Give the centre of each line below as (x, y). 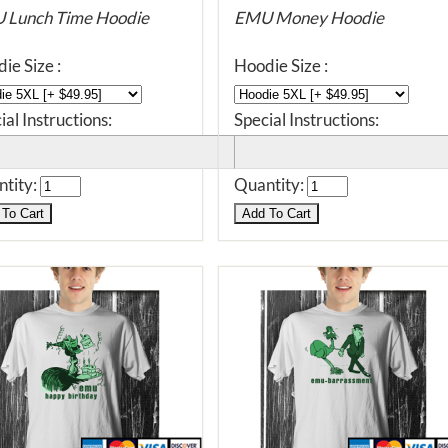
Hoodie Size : (281, 65)
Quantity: (270, 184)
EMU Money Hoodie (309, 17)
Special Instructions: (306, 119)
